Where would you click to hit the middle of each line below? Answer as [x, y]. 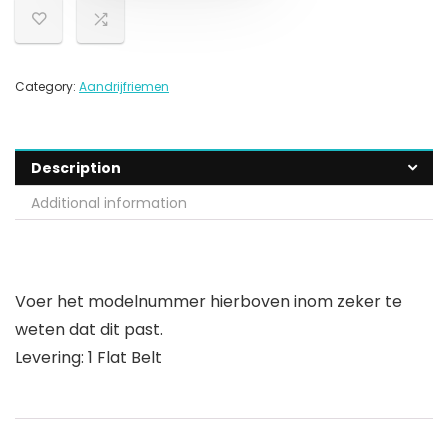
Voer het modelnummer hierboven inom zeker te [208, 301]
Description [76, 168]
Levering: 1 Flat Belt [88, 357]
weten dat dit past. [89, 329]
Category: [47, 86]
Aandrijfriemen [124, 86]
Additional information [109, 203]
